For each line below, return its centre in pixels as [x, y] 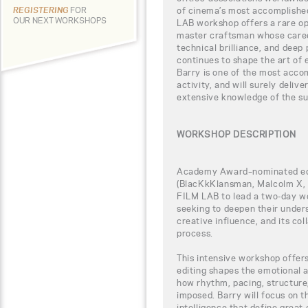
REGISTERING [42, 10]
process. [195, 233]
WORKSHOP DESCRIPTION [236, 134]
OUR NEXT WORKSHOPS [60, 20]
